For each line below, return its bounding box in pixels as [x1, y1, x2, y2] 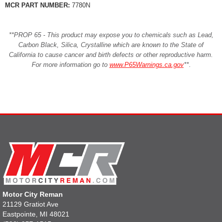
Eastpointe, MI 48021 [2, 210, 69, 218]
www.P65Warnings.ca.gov [109, 61, 184, 68]
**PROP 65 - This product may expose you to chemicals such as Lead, [8, 31, 214, 39]
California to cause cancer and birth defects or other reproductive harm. [9, 51, 213, 58]
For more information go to [31, 61, 110, 68]
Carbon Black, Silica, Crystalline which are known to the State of [18, 41, 204, 49]
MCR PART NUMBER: [5, 1, 70, 9]
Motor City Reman [2, 190, 63, 198]
